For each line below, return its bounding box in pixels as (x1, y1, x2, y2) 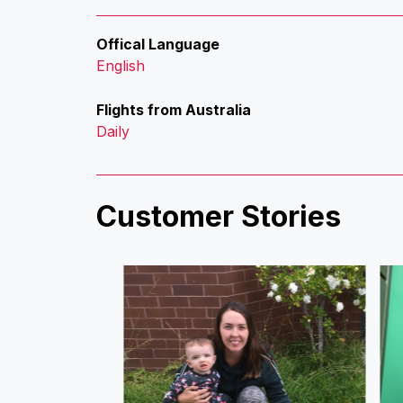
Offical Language (96, 35, 219, 53)
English (96, 57, 145, 75)
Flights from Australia (96, 101, 251, 119)
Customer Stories (96, 198, 341, 234)
